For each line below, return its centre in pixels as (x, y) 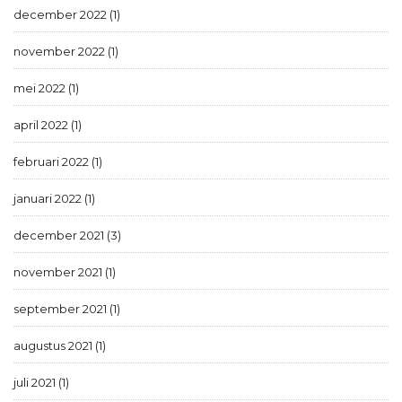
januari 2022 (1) (54, 198)
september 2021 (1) (67, 308)
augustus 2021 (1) (60, 345)
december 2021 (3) (67, 235)
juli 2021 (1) (41, 382)
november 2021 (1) (65, 271)
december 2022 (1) (67, 14)
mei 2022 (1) (46, 87)
